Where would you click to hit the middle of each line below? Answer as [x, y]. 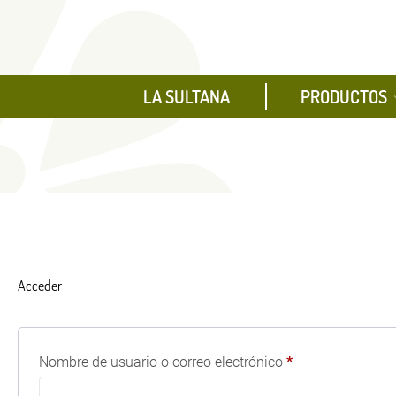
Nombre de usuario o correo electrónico [163, 362]
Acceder [40, 286]
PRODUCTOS [343, 96]
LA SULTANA [186, 96]
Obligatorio [326, 361]
